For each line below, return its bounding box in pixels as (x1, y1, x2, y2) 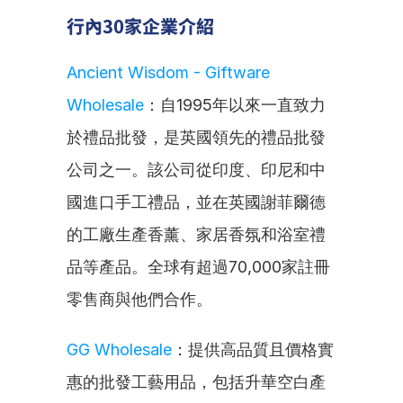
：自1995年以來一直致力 (144, 95, 326, 114)
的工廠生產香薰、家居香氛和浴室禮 (67, 225, 326, 244)
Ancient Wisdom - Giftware (67, 63, 270, 82)
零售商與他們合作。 (67, 290, 212, 309)
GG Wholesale (67, 340, 172, 359)
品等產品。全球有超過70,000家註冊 (67, 257, 330, 276)
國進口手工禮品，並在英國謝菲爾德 (67, 193, 326, 211)
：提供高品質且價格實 (172, 340, 334, 359)
